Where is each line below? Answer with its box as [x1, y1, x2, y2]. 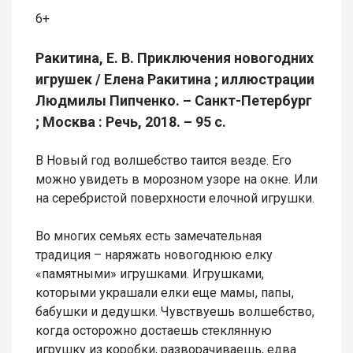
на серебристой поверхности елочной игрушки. [35, 191, 314, 206]
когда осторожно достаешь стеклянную [35, 323, 272, 339]
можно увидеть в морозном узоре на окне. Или [35, 172, 318, 188]
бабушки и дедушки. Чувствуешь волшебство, [35, 304, 314, 320]
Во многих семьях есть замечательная [35, 229, 262, 244]
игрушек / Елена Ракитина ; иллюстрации [35, 71, 314, 88]
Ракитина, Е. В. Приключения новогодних [35, 50, 314, 67]
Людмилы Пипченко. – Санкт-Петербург [35, 92, 312, 110]
